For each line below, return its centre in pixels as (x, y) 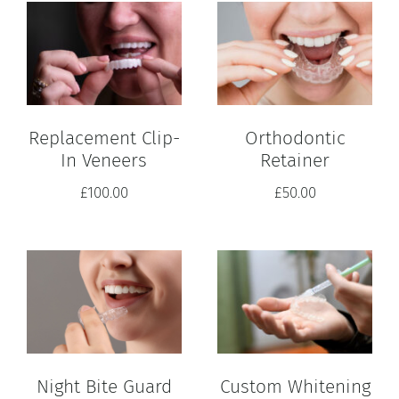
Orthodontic (295, 138)
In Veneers (104, 161)
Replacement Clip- (104, 138)
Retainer (295, 161)
